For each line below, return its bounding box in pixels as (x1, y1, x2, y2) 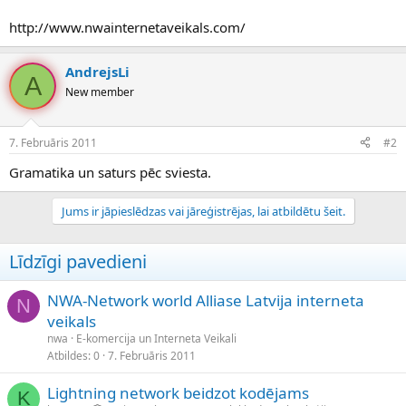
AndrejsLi (65, 63, 130, 82)
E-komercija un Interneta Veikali (76, 330, 237, 346)
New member (65, 84, 134, 101)
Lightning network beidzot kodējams (47, 382, 309, 403)
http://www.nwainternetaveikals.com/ (9, 18, 246, 37)
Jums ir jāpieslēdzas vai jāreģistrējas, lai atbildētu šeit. (61, 202, 345, 219)
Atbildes (47, 347, 88, 363)
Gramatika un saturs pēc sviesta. (9, 162, 211, 181)
